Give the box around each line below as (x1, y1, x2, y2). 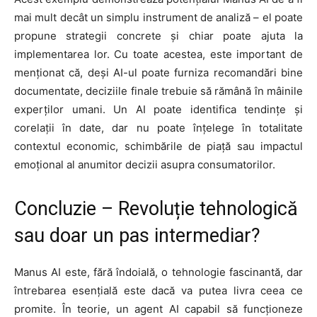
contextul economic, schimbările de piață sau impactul (14, 139, 303, 154)
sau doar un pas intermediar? (14, 224, 260, 248)
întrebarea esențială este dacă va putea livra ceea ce (14, 284, 303, 298)
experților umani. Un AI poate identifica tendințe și (14, 103, 303, 117)
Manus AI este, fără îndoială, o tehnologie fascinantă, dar (14, 265, 303, 279)
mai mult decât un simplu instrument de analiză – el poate (14, 11, 303, 25)
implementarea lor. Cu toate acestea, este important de (14, 47, 303, 62)
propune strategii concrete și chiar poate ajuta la (14, 29, 303, 43)
